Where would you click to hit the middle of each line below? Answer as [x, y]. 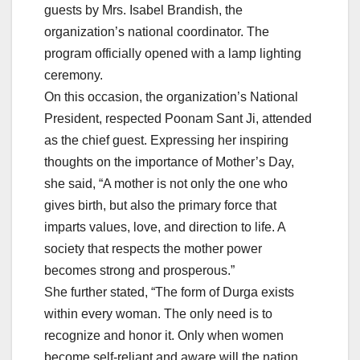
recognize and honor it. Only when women [164, 335]
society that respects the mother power [153, 248]
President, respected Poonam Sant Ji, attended [178, 118]
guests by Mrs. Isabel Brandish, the [143, 10]
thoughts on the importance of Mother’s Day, [169, 162]
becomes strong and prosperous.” [139, 270]
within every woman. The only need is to [158, 313]
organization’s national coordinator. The [157, 31]
